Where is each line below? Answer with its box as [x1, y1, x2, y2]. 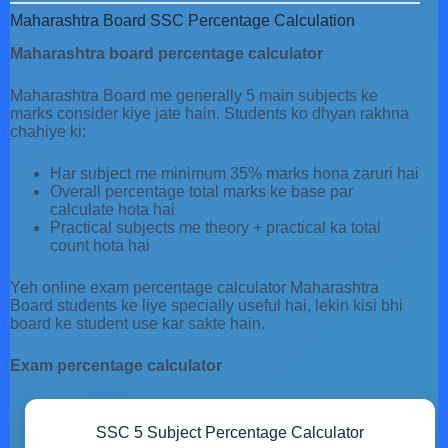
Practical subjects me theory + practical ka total [50, 218, 381, 236]
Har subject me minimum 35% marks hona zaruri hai [50, 164, 419, 182]
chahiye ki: [10, 122, 86, 140]
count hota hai [50, 236, 150, 254]
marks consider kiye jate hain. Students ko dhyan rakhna [10, 104, 409, 122]
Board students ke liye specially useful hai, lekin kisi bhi [10, 296, 403, 314]
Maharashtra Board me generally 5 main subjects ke [10, 86, 378, 104]
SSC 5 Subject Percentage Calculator [96, 423, 365, 441]
